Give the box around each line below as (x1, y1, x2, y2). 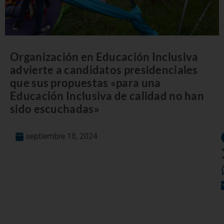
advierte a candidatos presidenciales (10, 62, 198, 76)
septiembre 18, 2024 (26, 131, 97, 141)
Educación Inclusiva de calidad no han (10, 88, 204, 102)
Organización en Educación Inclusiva (10, 49, 198, 63)
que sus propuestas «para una (10, 75, 161, 89)
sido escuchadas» (10, 101, 99, 115)
